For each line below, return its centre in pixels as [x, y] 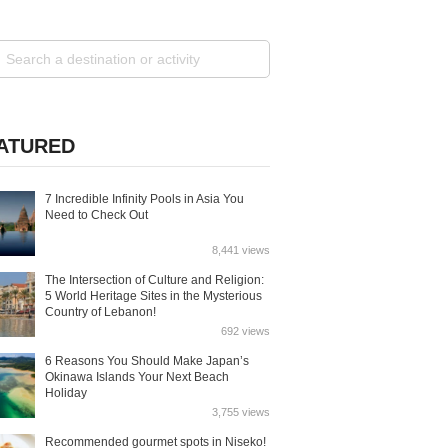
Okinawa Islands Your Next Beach [137, 377]
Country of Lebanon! [101, 312]
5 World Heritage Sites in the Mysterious [154, 296]
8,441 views [241, 250]
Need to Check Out [97, 215]
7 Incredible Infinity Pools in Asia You [145, 199]
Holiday [66, 393]
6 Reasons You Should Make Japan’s [147, 361]
